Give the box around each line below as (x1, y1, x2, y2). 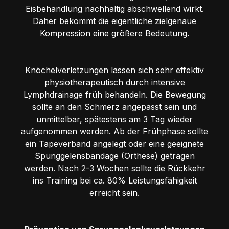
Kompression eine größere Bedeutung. (40, 28, 189, 38)
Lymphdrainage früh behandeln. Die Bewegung (23, 89, 206, 100)
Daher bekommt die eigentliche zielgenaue (33, 15, 196, 26)
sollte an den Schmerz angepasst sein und (32, 101, 197, 112)
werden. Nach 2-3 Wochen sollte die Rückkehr (24, 163, 205, 173)
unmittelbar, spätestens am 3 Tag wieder (36, 113, 193, 124)
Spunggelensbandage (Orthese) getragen (34, 150, 195, 161)
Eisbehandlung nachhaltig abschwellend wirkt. (25, 3, 204, 14)
